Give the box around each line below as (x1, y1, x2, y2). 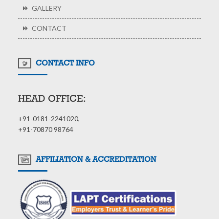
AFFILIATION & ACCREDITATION (34, 154, 157, 164)
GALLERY (30, 4, 62, 13)
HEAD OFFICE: (18, 92, 87, 105)
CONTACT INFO (34, 58, 95, 67)
